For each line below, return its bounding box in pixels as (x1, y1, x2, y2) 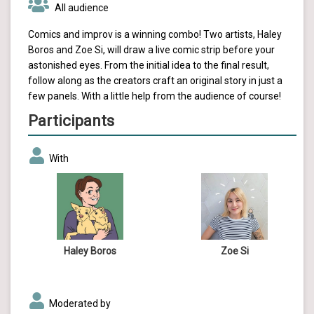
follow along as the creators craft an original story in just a (28, 75, 282, 87)
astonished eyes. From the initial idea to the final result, (28, 60, 269, 71)
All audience (53, 2, 109, 14)
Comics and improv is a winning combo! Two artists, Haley (28, 29, 282, 41)
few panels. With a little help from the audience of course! (28, 90, 281, 102)
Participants (28, 112, 114, 130)
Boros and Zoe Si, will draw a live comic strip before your (28, 44, 275, 56)
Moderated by (49, 298, 111, 310)
